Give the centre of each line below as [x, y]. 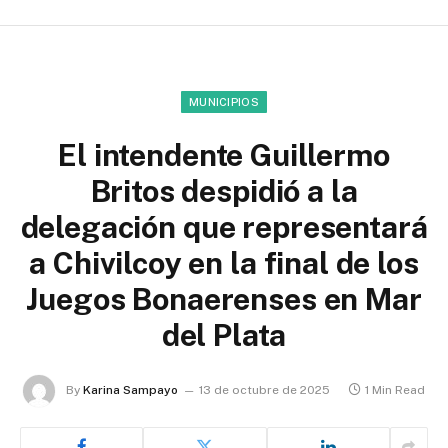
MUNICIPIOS [224, 101]
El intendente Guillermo [224, 154]
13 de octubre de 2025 [264, 389]
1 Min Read [395, 389]
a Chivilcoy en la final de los [224, 262]
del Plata [224, 334]
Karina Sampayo [130, 389]
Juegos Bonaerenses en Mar [224, 298]
